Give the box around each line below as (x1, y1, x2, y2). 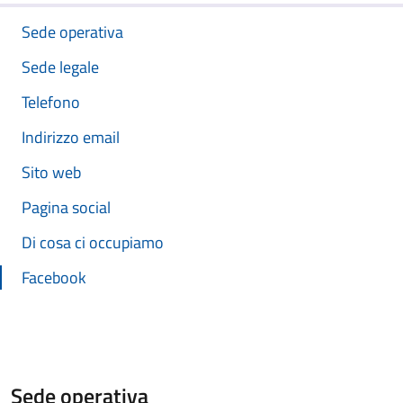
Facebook (22, 265, 86, 290)
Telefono (22, 90, 80, 114)
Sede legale (22, 55, 99, 79)
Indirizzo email (22, 125, 120, 149)
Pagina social (22, 195, 111, 219)
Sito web (22, 160, 81, 184)
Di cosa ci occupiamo (22, 230, 164, 255)
